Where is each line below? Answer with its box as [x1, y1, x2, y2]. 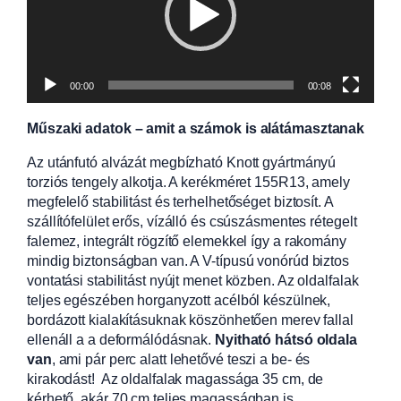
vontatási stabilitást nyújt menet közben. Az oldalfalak [27, 271, 359, 288]
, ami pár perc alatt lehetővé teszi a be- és [51, 350, 311, 367]
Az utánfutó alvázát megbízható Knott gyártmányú [27, 153, 337, 170]
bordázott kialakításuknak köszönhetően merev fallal [27, 311, 354, 328]
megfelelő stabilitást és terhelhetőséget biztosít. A [27, 192, 333, 209]
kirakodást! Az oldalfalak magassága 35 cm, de [27, 370, 324, 387]
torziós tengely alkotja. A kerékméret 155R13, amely [27, 173, 350, 190]
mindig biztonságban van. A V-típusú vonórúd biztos [27, 252, 349, 269]
